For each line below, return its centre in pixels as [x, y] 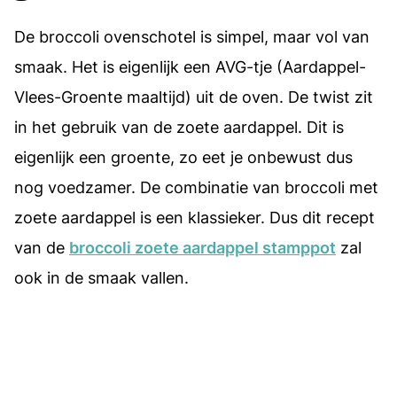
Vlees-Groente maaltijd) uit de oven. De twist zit [194, 97]
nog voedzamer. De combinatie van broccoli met [196, 187]
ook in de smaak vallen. [101, 277]
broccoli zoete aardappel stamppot [202, 247]
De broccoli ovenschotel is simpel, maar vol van [192, 36]
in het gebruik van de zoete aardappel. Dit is [179, 127]
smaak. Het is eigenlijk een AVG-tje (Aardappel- [190, 66]
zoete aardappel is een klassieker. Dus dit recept [195, 217]
